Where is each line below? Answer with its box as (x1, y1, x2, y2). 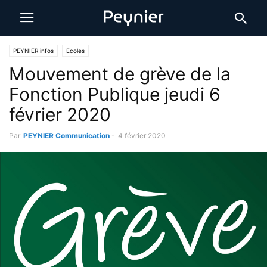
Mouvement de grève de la (9, 63, 231, 85)
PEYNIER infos (13, 47, 54, 54)
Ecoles (66, 47, 85, 54)
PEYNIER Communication (23, 131, 110, 140)
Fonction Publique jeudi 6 (9, 83, 221, 105)
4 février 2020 (118, 131, 166, 140)
